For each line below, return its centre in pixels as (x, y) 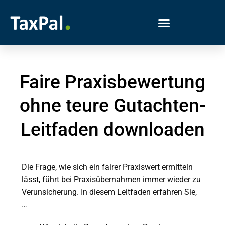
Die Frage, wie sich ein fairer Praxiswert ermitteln (107, 167)
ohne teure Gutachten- (113, 106)
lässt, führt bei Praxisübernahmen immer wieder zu (111, 179)
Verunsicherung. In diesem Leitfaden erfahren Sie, (109, 192)
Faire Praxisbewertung (113, 82)
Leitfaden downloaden (113, 129)
